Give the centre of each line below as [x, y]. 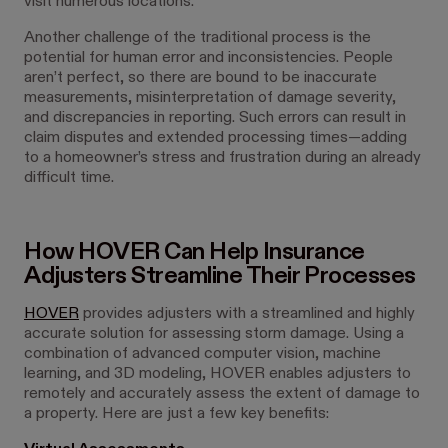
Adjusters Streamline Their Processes [220, 276]
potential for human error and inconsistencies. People [208, 58]
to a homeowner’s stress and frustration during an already [222, 158]
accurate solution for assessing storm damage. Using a [214, 334]
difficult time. [69, 178]
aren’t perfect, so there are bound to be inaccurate [200, 78]
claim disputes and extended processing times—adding [215, 138]
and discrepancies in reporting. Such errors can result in [215, 118]
